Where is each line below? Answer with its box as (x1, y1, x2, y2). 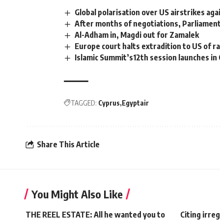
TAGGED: (71, 99, 97, 108)
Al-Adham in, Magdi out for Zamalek (75, 30, 199, 40)
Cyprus (98, 99, 120, 108)
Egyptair (122, 99, 149, 108)
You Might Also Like (31, 187, 123, 201)
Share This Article (37, 139, 100, 149)
